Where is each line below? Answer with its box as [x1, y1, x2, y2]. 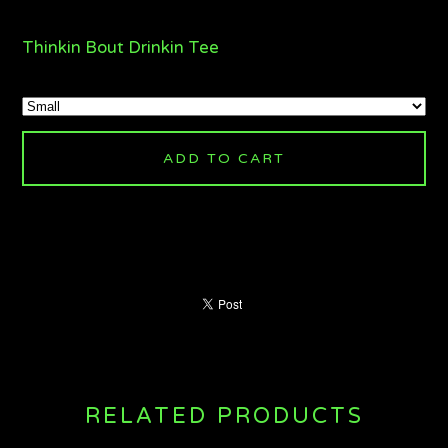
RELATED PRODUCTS [84, 403, 364, 430]
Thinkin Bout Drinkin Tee [22, 37, 220, 59]
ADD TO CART [163, 150, 285, 168]
